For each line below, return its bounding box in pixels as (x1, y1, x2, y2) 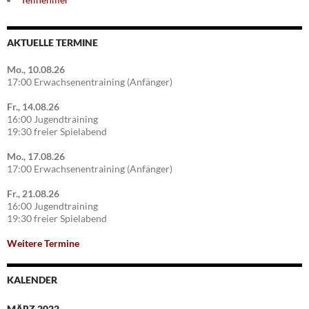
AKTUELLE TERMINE (7, 37, 98, 49)
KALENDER (7, 274, 57, 286)
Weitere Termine (7, 237, 79, 250)
